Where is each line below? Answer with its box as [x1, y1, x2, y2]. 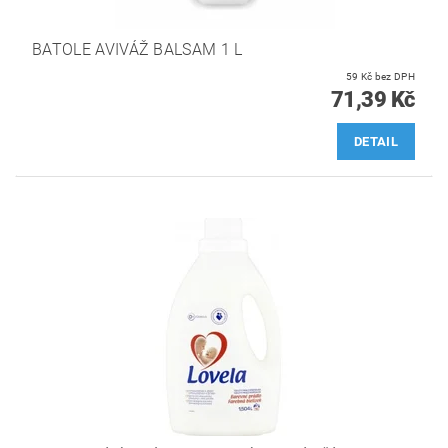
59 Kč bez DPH [374, 70, 415, 82]
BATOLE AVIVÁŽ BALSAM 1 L [32, 39, 243, 59]
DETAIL [354, 133, 398, 149]
